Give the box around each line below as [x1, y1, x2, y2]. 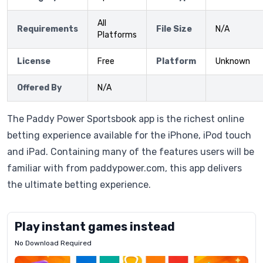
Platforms [97, 30, 137, 40]
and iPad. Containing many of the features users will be [7, 146, 254, 157]
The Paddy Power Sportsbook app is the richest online [7, 113, 244, 124]
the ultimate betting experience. [7, 179, 151, 190]
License [17, 56, 50, 66]
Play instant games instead [15, 220, 175, 234]
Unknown [215, 56, 250, 66]
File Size [156, 24, 192, 34]
